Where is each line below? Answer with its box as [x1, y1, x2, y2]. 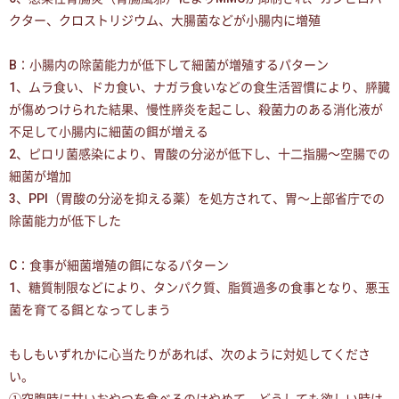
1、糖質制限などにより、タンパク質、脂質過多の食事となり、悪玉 [9, 281, 390, 295]
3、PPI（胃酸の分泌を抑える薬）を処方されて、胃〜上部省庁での [9, 191, 385, 206]
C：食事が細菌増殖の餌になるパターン [9, 258, 229, 273]
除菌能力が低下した [9, 214, 121, 228]
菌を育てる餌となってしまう [9, 303, 171, 317]
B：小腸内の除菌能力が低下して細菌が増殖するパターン [9, 58, 329, 72]
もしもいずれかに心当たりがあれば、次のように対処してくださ [9, 347, 370, 362]
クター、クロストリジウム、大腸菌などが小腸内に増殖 [9, 13, 321, 28]
